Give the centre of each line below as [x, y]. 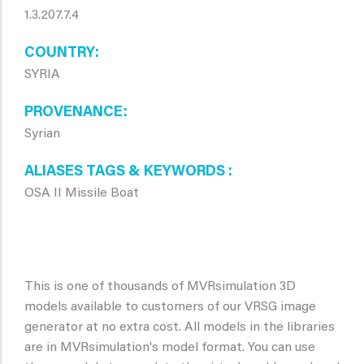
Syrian [42, 134]
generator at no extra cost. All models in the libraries [180, 327]
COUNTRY [60, 54]
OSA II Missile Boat [82, 193]
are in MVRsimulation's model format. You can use [170, 348]
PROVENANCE [74, 113]
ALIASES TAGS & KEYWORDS [126, 172]
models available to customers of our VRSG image [170, 307]
